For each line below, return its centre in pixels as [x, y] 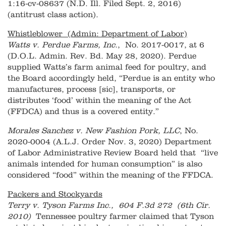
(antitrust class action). [53, 15]
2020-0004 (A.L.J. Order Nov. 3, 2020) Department [109, 142]
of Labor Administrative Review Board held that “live [113, 153]
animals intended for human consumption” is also [105, 164]
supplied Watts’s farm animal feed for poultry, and [107, 67]
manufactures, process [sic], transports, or [92, 90]
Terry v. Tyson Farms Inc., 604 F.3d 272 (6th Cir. [109, 206]
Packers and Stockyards [55, 194]
